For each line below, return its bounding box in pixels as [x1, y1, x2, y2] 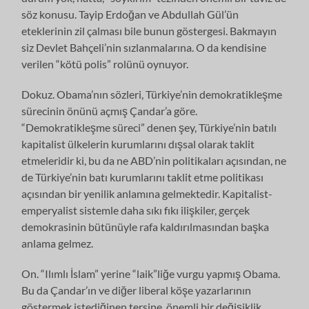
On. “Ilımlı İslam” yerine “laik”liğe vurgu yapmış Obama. [21, 266, 281, 280]
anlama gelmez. [21, 236, 94, 250]
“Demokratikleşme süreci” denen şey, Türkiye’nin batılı [21, 120, 277, 134]
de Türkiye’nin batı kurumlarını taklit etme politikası [21, 170, 264, 183]
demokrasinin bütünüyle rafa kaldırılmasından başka [21, 219, 270, 233]
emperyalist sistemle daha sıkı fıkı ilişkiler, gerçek [21, 203, 250, 217]
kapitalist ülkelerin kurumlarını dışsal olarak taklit [21, 137, 255, 150]
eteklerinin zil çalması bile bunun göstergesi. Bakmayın [21, 23, 277, 37]
